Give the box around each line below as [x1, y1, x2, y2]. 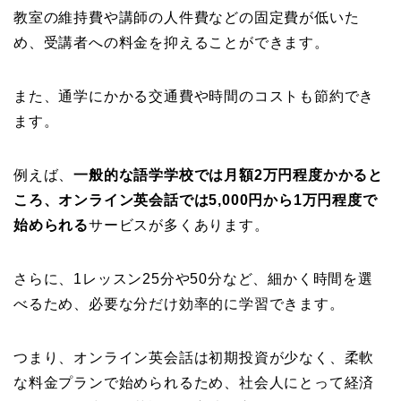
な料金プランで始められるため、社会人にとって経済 [13, 375, 375, 391]
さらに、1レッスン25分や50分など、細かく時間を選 [13, 271, 373, 287]
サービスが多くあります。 [89, 218, 269, 234]
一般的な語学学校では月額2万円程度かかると [73, 167, 384, 183]
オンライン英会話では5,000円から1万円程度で [58, 192, 378, 209]
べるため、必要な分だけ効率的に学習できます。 [13, 296, 345, 312]
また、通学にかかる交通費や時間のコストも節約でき [13, 89, 375, 105]
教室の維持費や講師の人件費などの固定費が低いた [13, 10, 360, 26]
